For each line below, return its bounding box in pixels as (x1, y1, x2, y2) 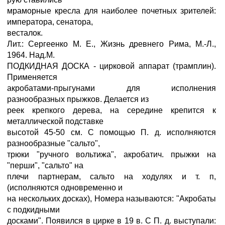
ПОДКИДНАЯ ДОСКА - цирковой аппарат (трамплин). (7, 62, 216, 70)
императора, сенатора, (7, 18, 93, 26)
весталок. (7, 29, 43, 37)
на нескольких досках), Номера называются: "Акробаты (7, 194, 216, 203)
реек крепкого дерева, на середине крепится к (7, 106, 216, 115)
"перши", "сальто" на (7, 161, 83, 170)
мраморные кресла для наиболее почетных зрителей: (7, 7, 216, 15)
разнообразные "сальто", (7, 139, 100, 148)
